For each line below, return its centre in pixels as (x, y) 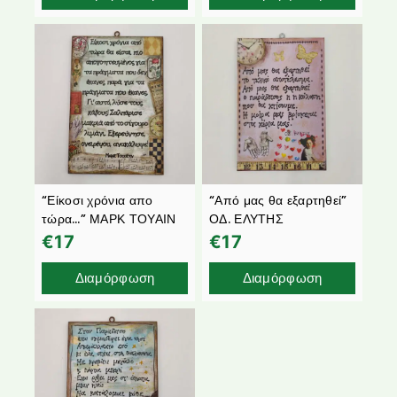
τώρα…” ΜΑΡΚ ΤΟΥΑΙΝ (109, 218)
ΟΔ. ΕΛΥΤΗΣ (246, 218)
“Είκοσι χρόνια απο (97, 200)
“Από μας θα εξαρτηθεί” (278, 200)
